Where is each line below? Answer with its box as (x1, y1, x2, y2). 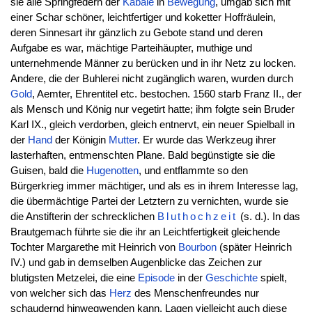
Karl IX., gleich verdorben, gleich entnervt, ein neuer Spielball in (10, 119, 295, 131)
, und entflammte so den (138, 165, 248, 177)
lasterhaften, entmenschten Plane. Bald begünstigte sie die (10, 150, 275, 162)
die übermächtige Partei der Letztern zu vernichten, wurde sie (10, 196, 288, 208)
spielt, (257, 272, 287, 284)
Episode (137, 272, 175, 284)
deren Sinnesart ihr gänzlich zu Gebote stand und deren (10, 27, 263, 39)
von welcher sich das (10, 288, 109, 299)
